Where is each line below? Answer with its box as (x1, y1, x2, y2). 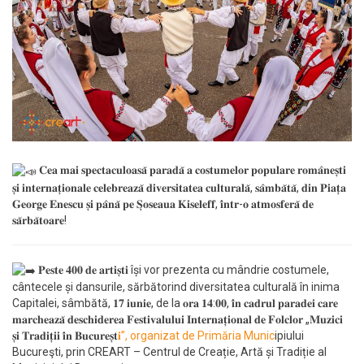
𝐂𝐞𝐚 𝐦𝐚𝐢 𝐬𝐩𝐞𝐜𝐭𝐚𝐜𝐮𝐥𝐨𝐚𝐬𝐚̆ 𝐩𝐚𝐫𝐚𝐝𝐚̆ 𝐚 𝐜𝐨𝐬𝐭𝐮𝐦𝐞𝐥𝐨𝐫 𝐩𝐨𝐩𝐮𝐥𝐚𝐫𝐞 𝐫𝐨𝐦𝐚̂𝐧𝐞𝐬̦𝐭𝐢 (37, 163, 346, 177)
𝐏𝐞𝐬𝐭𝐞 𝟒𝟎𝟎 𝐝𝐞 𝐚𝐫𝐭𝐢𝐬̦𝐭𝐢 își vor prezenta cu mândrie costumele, (36, 262, 329, 276)
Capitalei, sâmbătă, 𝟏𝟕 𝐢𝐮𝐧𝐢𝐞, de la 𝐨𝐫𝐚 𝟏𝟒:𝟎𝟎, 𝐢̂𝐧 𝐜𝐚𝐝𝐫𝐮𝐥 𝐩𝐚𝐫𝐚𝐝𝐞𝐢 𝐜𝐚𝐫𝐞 (12, 297, 338, 310)
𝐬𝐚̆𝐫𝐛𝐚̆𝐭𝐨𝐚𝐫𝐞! (12, 213, 67, 227)
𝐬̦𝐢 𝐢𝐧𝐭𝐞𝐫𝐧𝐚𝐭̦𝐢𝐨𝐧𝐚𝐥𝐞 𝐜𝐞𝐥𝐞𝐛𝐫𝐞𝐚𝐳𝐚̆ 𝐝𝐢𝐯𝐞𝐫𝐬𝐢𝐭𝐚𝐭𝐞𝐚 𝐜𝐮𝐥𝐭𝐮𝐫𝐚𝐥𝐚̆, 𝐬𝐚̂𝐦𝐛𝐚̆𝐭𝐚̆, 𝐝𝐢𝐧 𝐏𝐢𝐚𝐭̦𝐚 (12, 180, 346, 194)
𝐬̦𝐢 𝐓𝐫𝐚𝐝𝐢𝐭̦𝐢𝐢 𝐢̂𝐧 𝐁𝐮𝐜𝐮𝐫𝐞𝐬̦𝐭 (12, 329, 118, 342)
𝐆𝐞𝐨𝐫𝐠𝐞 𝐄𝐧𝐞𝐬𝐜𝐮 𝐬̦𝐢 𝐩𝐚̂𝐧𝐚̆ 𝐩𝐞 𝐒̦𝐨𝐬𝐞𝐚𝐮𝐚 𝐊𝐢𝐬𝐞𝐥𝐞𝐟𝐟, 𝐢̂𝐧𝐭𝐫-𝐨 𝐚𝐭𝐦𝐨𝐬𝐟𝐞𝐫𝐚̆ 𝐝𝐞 (12, 197, 314, 210)
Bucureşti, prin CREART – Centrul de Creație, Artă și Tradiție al (12, 345, 327, 358)
